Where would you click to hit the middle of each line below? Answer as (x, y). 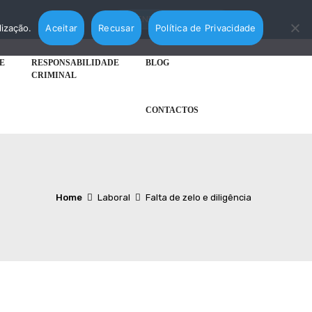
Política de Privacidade (205, 28)
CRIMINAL (54, 75)
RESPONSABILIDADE (75, 63)
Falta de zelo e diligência (198, 197)
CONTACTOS (172, 110)
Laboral (114, 197)
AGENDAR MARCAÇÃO (171, 19)
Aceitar (62, 28)
